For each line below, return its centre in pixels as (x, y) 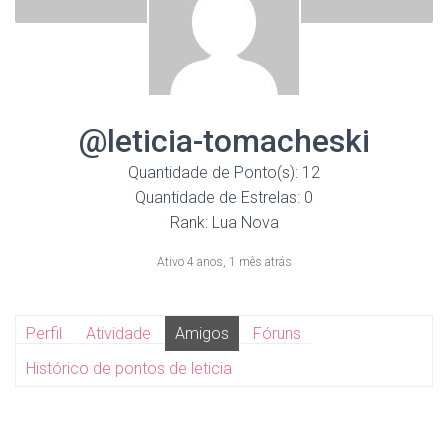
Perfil (44, 333)
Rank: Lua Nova (224, 222)
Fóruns (277, 333)
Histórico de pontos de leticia (129, 368)
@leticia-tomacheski (224, 141)
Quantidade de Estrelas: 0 (224, 197)
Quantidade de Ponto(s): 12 (224, 172)
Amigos (202, 333)
